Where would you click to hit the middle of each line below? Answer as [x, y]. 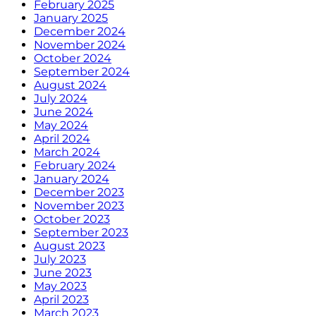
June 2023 [63, 272]
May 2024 [61, 125]
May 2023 [60, 286]
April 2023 [61, 299]
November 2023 [79, 205]
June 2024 [63, 111]
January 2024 [72, 178]
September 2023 [81, 232]
